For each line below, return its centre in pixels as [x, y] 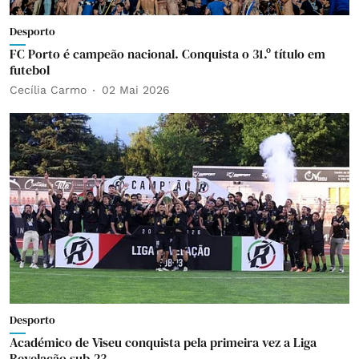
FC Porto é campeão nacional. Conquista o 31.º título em [167, 53]
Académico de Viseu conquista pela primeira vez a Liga [163, 342]
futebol [30, 69]
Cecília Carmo [48, 90]
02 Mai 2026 [136, 90]
